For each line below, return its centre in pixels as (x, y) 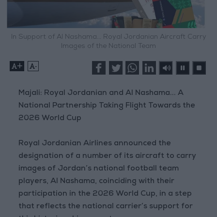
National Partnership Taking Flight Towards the (107, 106)
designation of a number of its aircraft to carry (108, 157)
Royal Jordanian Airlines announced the (95, 144)
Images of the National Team (108, 47)
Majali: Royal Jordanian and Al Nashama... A (101, 94)
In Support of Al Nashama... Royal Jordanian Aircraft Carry (108, 38)
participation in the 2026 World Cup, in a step (105, 194)
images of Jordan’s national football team (99, 169)
